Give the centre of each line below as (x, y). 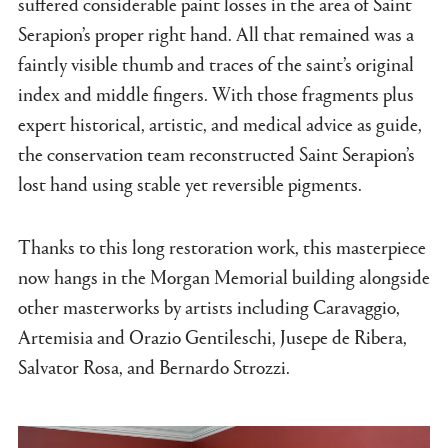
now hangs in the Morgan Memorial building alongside (224, 276)
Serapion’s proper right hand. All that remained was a (216, 33)
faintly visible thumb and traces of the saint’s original (216, 63)
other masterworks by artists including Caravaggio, (209, 306)
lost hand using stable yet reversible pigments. (192, 183)
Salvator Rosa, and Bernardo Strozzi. (154, 366)
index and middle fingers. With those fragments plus (216, 93)
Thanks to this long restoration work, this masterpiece (222, 246)
